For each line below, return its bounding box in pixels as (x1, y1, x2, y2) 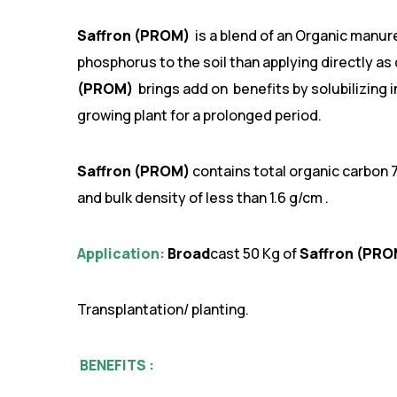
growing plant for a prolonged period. (77, 105, 322, 125)
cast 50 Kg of (210, 244, 300, 263)
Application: (77, 244, 165, 263)
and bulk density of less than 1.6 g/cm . (77, 188, 329, 207)
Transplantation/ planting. (77, 300, 249, 319)
